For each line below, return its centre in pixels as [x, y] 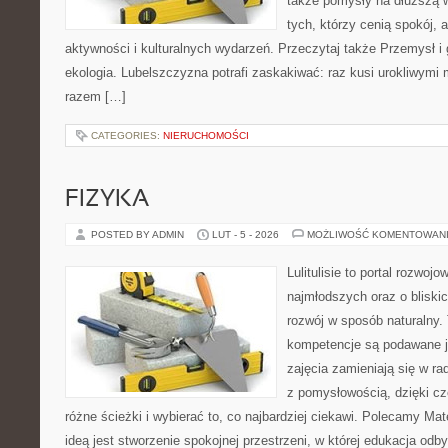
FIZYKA [107, 200]
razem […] [95, 96]
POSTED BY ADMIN [139, 234]
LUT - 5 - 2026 [245, 234]
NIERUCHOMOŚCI [206, 135]
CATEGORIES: [127, 135]
